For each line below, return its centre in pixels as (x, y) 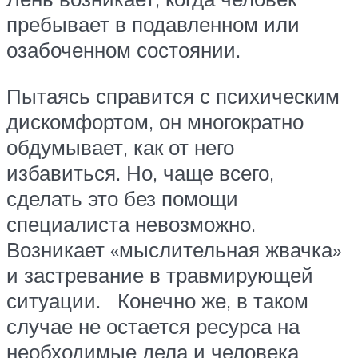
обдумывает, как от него (120, 147)
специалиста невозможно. (134, 223)
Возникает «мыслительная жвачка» (174, 249)
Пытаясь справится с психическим (173, 95)
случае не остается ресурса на (153, 326)
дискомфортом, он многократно (155, 121)
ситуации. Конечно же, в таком (157, 300)
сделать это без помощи (122, 198)
